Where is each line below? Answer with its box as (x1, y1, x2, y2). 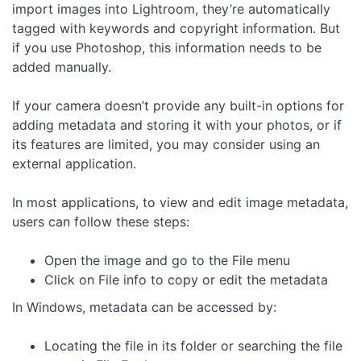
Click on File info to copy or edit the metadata (44, 272, 328, 288)
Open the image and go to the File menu (44, 252, 290, 269)
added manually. (12, 59, 111, 76)
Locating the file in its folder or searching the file (44, 338, 342, 355)
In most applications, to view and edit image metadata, (12, 194, 348, 211)
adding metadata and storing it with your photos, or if (12, 117, 342, 134)
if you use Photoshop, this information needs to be (12, 39, 322, 56)
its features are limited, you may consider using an (12, 136, 320, 153)
